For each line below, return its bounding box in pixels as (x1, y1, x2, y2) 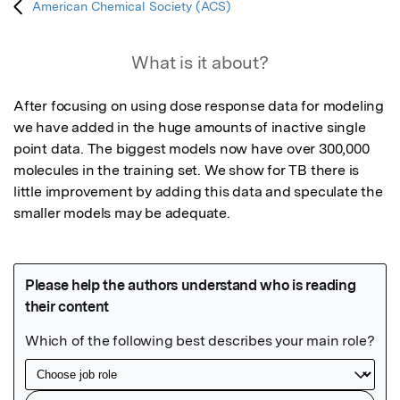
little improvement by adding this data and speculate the (13, 183, 383, 201)
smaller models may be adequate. (13, 204, 234, 222)
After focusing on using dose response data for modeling (13, 97, 384, 115)
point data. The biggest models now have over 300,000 (13, 140, 370, 158)
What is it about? (131, 52, 269, 74)
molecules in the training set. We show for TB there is (13, 162, 360, 179)
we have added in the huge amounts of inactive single (13, 119, 366, 137)
